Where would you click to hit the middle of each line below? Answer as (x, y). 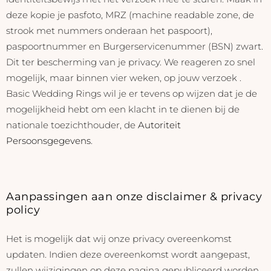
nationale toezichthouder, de (72, 125)
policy (23, 210)
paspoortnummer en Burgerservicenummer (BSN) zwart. (135, 46)
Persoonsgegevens (48, 140)
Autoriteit (159, 125)
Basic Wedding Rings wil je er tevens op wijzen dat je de (132, 93)
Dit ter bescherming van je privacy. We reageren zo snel (131, 62)
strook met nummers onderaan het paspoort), (109, 30)
